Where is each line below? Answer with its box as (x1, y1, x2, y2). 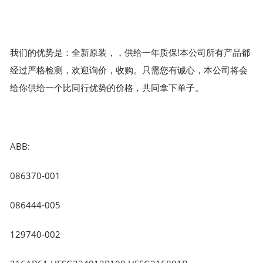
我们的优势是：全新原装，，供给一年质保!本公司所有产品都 (10, 46, 251, 58)
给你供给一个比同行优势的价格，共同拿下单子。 (10, 81, 204, 93)
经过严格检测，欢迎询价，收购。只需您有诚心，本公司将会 (10, 63, 248, 76)
